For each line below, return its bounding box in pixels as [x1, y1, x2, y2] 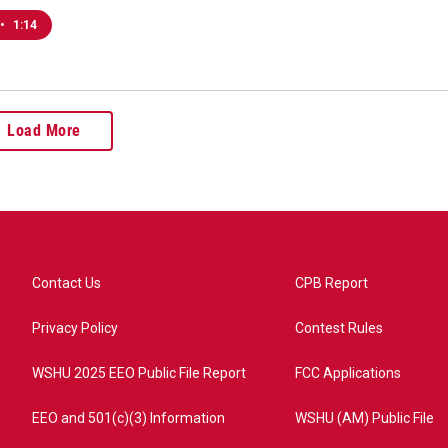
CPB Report [295, 275, 369, 291]
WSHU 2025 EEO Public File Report [32, 365, 246, 381]
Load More [7, 121, 81, 140]
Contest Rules [295, 320, 384, 336]
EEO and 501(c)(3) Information [32, 410, 225, 426]
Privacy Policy [32, 320, 118, 336]
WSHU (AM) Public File [295, 410, 435, 426]
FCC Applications [295, 365, 402, 381]
